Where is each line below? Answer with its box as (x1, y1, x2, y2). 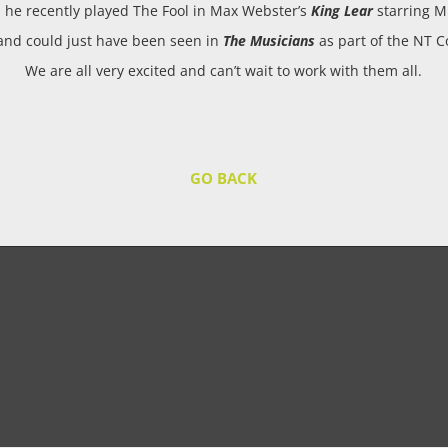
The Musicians (222, 31, 315, 50)
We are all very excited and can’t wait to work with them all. (25, 61, 423, 80)
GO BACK (190, 168, 258, 188)
